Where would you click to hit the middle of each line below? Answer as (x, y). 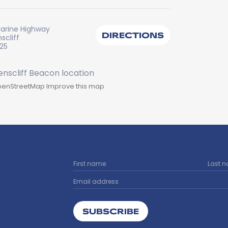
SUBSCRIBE (111, 211)
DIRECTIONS (133, 35)
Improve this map (75, 86)
